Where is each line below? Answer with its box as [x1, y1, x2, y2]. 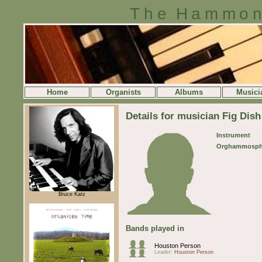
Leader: [154, 249, 174, 255]
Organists [105, 88, 141, 96]
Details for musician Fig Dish [126, 110, 261, 122]
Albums [175, 88, 203, 96]
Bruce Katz [58, 191, 85, 197]
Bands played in [126, 223, 184, 233]
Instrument [216, 131, 250, 139]
